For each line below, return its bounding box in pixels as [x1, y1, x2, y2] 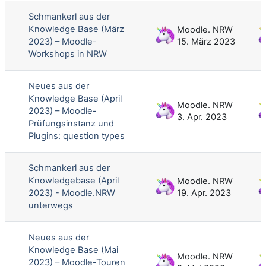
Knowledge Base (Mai [28, 244, 118, 255]
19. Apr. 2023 [177, 187, 231, 198]
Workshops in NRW [28, 48, 107, 59]
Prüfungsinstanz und [28, 118, 114, 129]
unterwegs [28, 199, 73, 211]
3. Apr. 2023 [177, 111, 227, 122]
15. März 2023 [177, 36, 235, 47]
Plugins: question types [28, 130, 125, 141]
